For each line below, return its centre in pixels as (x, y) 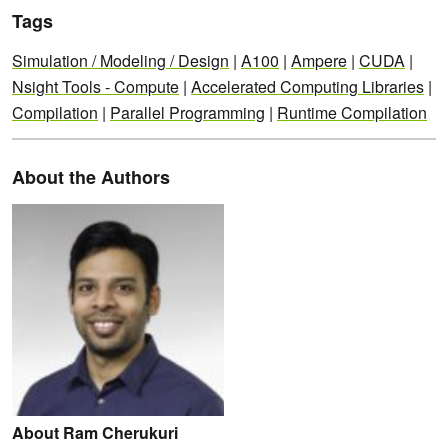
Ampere (319, 61)
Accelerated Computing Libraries (307, 87)
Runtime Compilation (352, 113)
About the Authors (91, 177)
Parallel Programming (187, 113)
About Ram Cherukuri (95, 433)
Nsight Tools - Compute (95, 87)
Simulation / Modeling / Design (120, 61)
